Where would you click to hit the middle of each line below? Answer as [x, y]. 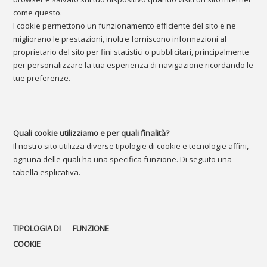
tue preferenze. [42, 78]
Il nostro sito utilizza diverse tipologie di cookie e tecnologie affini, [131, 146]
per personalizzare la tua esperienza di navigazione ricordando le [133, 65]
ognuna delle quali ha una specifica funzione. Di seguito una [123, 159]
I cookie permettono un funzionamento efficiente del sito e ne [125, 26]
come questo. [38, 13]
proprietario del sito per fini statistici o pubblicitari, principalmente [131, 52]
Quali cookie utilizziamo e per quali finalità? [91, 133]
